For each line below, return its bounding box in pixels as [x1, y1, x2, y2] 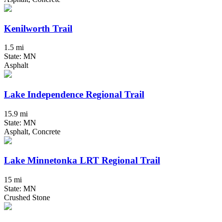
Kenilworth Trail [4, 23, 72, 34]
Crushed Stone [4, 193, 50, 202]
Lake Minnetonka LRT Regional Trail [4, 155, 160, 166]
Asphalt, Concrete [4, 127, 60, 136]
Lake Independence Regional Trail [4, 89, 144, 100]
